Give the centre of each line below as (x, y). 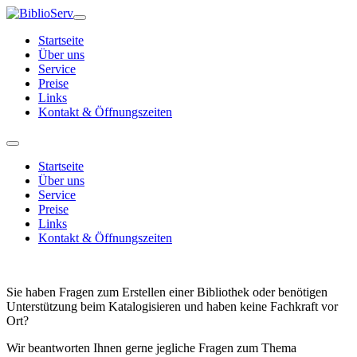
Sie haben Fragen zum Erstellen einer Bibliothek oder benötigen (167, 292)
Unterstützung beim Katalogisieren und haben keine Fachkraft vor (172, 306)
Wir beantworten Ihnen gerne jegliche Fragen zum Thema (151, 348)
